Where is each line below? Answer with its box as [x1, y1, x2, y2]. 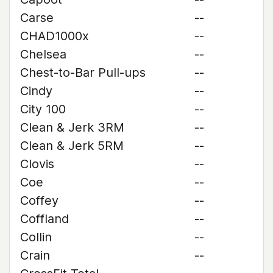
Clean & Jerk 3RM [20, 120, 124, 135]
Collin [20, 230, 52, 244]
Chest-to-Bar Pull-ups [20, 65, 146, 80]
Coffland [20, 211, 69, 226]
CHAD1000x [20, 29, 89, 43]
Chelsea [20, 47, 66, 62]
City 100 [20, 102, 66, 116]
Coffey [20, 193, 58, 208]
